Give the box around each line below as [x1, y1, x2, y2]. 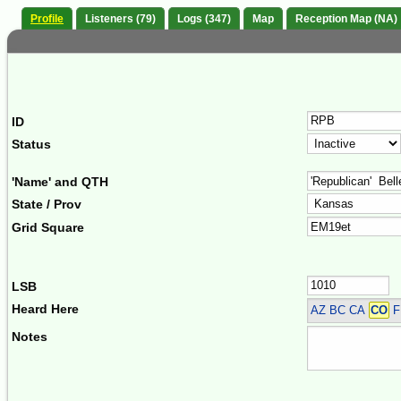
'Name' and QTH [12, 174, 108, 189]
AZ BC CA [310, 303, 369, 318]
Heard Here [12, 302, 79, 317]
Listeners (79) [85, 13, 156, 26]
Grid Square [12, 219, 84, 235]
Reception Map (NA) [295, 13, 397, 26]
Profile [30, 13, 64, 26]
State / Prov [12, 197, 81, 212]
